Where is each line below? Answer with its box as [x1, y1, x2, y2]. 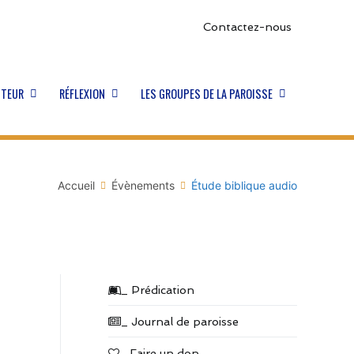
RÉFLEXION [59, 85, 106, 103]
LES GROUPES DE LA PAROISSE [141, 85, 273, 103]
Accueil [58, 178, 95, 192]
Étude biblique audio [191, 178, 297, 192]
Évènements [111, 178, 175, 192]
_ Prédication [121, 282, 194, 296]
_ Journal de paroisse [121, 314, 239, 329]
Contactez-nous [202, 19, 292, 33]
